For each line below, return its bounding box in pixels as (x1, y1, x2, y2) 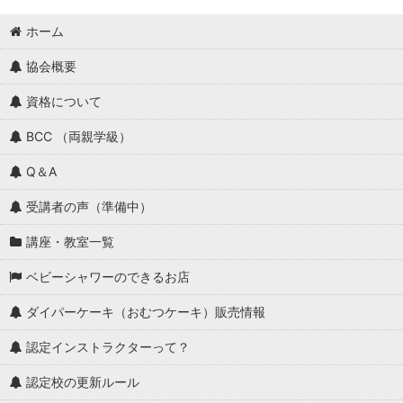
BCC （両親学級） (26, 128, 132, 144)
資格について (26, 93, 103, 109)
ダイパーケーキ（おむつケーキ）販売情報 (26, 303, 266, 319)
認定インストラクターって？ (26, 338, 191, 354)
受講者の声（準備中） (26, 198, 153, 214)
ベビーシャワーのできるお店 (26, 268, 191, 284)
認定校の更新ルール (26, 373, 140, 390)
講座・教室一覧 (26, 233, 115, 249)
